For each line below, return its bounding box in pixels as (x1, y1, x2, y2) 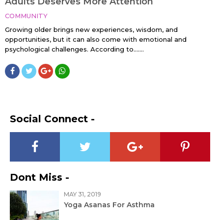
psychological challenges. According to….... (5, 45, 144, 53)
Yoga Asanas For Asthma (64, 200, 155, 209)
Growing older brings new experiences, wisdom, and (5, 25, 178, 33)
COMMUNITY (5, 11, 48, 20)
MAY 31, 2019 (64, 190, 101, 198)
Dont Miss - (10, 171, 69, 183)
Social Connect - (10, 112, 95, 125)
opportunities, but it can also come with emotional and (5, 35, 187, 43)
